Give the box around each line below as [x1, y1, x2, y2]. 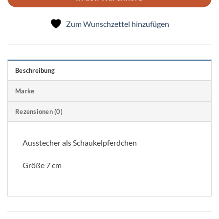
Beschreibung [15, 66, 55, 74]
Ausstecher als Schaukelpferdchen [22, 137, 137, 147]
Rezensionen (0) [15, 107, 63, 115]
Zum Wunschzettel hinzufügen [66, 19, 169, 28]
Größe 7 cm [22, 160, 62, 170]
